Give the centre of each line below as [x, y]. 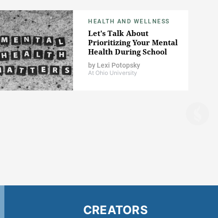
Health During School [127, 52]
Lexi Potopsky [118, 65]
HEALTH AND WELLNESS [129, 22]
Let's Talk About [118, 33]
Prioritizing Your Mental [133, 43]
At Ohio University [113, 73]
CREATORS [115, 210]
